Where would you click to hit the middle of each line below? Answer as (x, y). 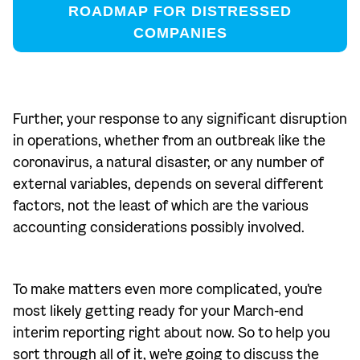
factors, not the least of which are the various (161, 206)
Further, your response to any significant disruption (180, 119)
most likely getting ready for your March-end (158, 311)
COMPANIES (180, 33)
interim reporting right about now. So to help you (172, 333)
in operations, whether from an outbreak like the (169, 141)
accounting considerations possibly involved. (159, 228)
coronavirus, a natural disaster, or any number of (168, 163)
